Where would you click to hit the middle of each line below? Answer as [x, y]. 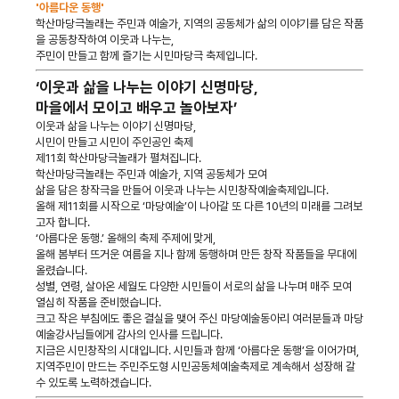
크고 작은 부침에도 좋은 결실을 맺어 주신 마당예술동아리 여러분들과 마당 [199, 318]
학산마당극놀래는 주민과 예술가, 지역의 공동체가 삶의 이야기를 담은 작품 [199, 23]
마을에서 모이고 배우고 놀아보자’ [136, 107]
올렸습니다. [63, 270]
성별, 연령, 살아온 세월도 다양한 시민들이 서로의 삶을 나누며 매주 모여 [194, 286]
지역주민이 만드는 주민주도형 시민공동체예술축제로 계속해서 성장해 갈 [195, 366]
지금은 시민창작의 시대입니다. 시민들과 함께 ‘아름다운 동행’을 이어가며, [197, 350]
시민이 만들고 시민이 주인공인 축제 [114, 142]
